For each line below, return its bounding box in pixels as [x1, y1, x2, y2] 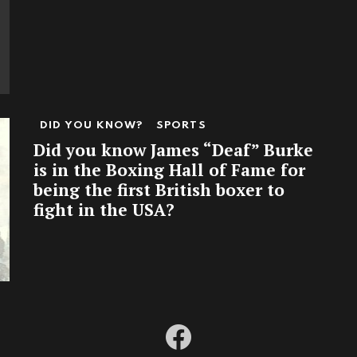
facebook [184, 320, 225, 331]
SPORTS [155, 120, 206, 131]
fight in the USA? [33, 198, 175, 221]
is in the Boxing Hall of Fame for [33, 158, 305, 181]
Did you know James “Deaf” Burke [33, 138, 313, 161]
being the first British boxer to [33, 178, 284, 201]
